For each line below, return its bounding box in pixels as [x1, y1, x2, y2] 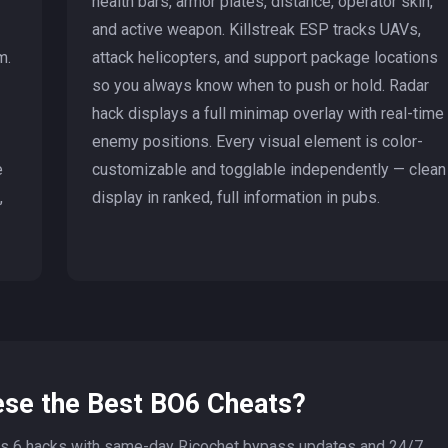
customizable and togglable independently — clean [91, 159, 446, 179]
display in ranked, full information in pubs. [91, 187, 380, 207]
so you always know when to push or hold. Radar [91, 75, 429, 95]
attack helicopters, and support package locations [91, 47, 438, 67]
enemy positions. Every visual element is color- [91, 131, 423, 151]
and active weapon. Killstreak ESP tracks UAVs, [91, 19, 421, 39]
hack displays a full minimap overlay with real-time [91, 103, 444, 123]
